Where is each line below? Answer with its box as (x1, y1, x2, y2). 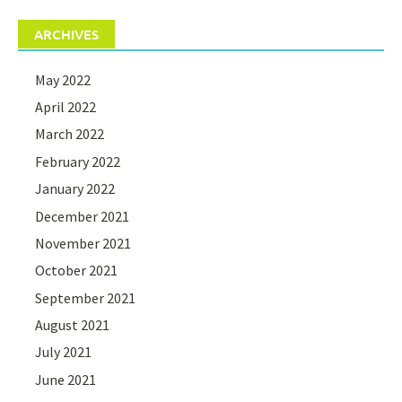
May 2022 (35, 70, 92, 89)
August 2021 (35, 316, 110, 335)
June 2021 (35, 370, 97, 389)
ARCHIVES (34, 24, 99, 43)
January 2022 (35, 179, 116, 198)
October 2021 (35, 261, 118, 280)
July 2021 (35, 343, 92, 362)
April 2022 (35, 97, 97, 116)
